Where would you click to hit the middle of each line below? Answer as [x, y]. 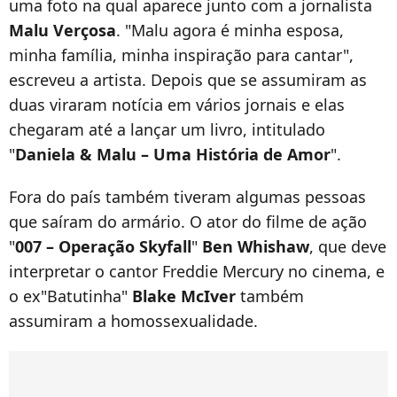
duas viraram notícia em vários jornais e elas [177, 105]
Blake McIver [184, 296]
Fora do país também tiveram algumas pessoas [187, 197]
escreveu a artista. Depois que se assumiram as [188, 80]
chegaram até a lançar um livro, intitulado [167, 129]
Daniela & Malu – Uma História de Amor [173, 154]
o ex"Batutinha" [70, 296]
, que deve [348, 246]
